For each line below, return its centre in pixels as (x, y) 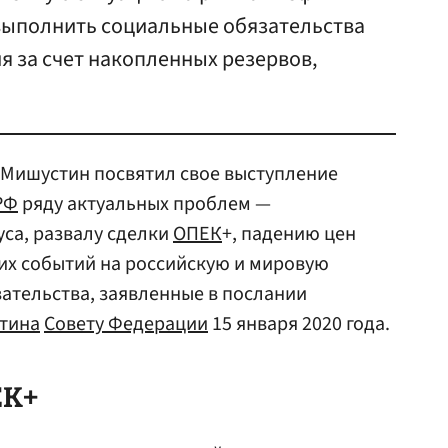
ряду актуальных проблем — (144, 204)
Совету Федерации (126, 324)
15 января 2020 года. (299, 324)
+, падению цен (289, 234)
